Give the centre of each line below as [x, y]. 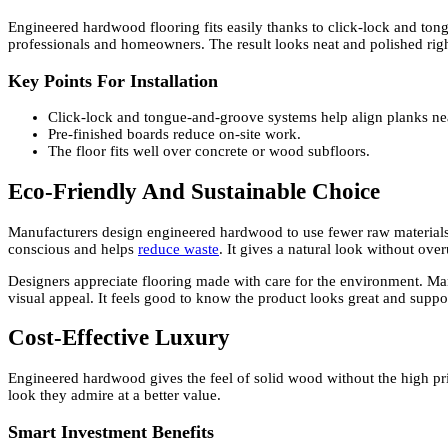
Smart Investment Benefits [111, 431]
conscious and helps [73, 248]
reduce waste [178, 248]
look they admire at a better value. [114, 395]
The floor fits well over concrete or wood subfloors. [209, 151]
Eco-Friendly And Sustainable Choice [194, 191]
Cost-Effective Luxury [119, 338]
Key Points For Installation [113, 80]
